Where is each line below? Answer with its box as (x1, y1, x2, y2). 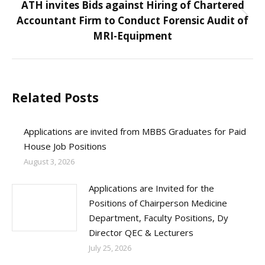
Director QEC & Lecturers (89, 227, 193, 238)
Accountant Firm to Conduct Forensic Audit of (17, 14, 248, 27)
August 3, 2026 (24, 156, 75, 167)
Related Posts (12, 89, 99, 106)
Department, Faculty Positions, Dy (89, 212, 228, 224)
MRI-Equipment (93, 29, 172, 43)
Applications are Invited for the (89, 182, 214, 194)
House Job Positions (24, 140, 106, 152)
